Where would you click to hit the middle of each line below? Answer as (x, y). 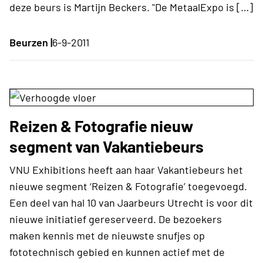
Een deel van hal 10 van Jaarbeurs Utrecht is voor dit (131, 202)
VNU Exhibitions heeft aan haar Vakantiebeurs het (126, 169)
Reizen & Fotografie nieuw (101, 125)
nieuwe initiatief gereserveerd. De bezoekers (116, 219)
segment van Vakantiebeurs (107, 146)
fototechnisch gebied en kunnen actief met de (117, 252)
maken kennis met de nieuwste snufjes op (107, 235)
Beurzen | (31, 42)
